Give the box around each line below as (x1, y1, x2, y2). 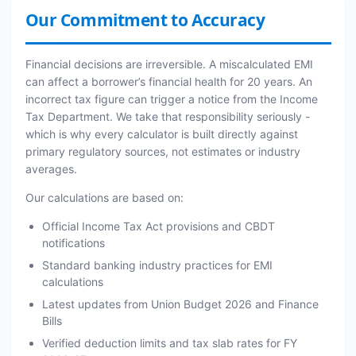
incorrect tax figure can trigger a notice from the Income (25, 92, 318, 106)
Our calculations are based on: (25, 191, 184, 204)
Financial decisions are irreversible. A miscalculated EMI (25, 57, 313, 71)
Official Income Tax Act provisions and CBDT (41, 219, 275, 233)
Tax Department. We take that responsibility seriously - (25, 110, 310, 123)
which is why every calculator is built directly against (25, 127, 298, 141)
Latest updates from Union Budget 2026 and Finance (41, 297, 319, 311)
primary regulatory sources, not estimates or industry (25, 145, 300, 158)
